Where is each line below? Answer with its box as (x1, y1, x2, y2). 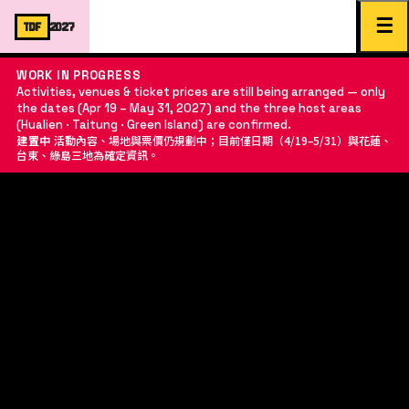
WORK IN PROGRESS (16, 68, 142, 83)
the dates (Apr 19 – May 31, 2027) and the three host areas (16, 100, 362, 116)
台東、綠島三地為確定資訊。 (16, 147, 159, 163)
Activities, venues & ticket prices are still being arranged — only (16, 84, 385, 100)
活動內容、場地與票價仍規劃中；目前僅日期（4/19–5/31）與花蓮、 (51, 132, 393, 148)
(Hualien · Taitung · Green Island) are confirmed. (16, 117, 291, 132)
